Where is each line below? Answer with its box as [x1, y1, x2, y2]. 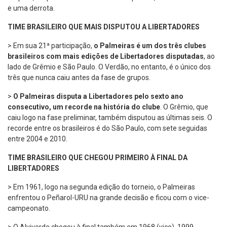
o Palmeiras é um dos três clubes [94, 41, 206, 50]
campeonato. [8, 204, 50, 212]
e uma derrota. [8, 4, 55, 12]
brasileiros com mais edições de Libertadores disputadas [8, 52, 204, 60]
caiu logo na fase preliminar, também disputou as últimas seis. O [8, 113, 212, 122]
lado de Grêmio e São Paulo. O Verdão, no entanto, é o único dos [8, 62, 211, 71]
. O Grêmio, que [160, 102, 208, 111]
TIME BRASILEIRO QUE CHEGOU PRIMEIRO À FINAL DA [8, 153, 187, 162]
